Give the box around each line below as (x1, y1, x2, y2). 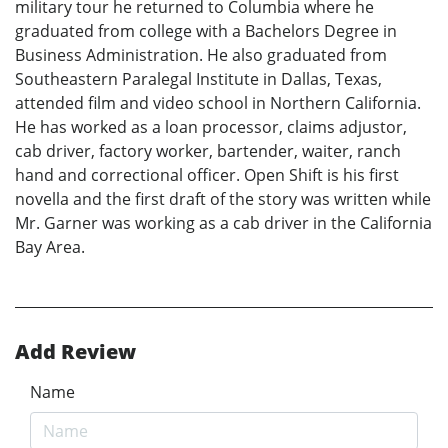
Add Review (15, 337, 136, 365)
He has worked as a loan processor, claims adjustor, (15, 115, 407, 138)
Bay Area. (15, 235, 85, 258)
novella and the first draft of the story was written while (15, 187, 431, 210)
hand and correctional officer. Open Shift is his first (15, 163, 399, 186)
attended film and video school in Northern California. (15, 91, 421, 114)
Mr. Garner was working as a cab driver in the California (15, 211, 432, 234)
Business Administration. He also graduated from (15, 43, 387, 66)
